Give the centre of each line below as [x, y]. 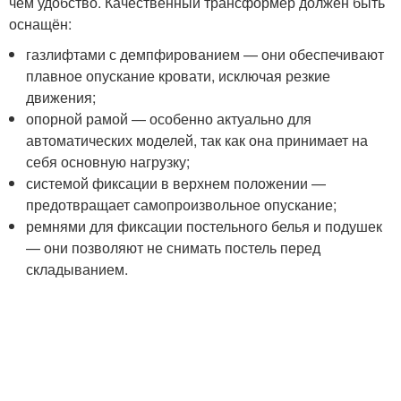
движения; [61, 97]
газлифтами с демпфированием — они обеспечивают [205, 54]
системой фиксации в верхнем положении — [176, 183]
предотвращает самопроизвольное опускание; [182, 205]
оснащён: [40, 24]
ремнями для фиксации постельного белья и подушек [205, 226]
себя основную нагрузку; [108, 162]
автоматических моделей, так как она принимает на [197, 140]
